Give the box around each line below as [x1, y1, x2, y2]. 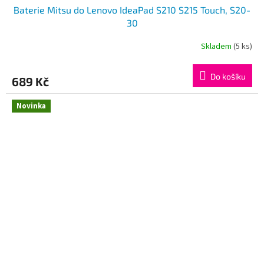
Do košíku [210, 71, 246, 81]
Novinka [16, 100, 46, 111]
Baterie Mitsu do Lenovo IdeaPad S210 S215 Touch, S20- [14, 4, 250, 15]
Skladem [201, 41, 233, 53]
